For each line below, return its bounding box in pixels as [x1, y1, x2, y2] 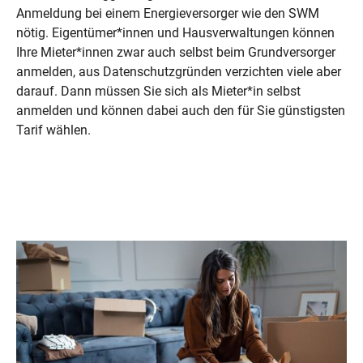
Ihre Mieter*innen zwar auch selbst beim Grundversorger [16, 44, 335, 60]
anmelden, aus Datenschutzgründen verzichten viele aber [16, 63, 341, 79]
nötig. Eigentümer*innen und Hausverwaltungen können [16, 24, 335, 41]
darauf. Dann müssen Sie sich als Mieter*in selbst [16, 83, 301, 99]
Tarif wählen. [16, 122, 91, 138]
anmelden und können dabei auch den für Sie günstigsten [16, 102, 345, 118]
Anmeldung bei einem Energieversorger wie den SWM [16, 5, 319, 21]
